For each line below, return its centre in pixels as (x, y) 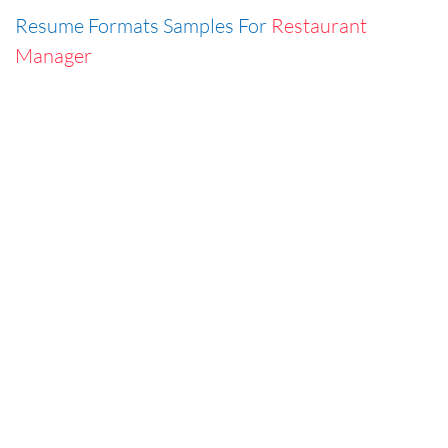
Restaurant (319, 25)
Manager (53, 55)
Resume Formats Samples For (143, 25)
